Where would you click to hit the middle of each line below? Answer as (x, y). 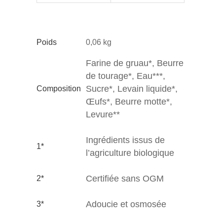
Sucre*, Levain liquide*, (132, 89)
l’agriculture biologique (130, 153)
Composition (59, 88)
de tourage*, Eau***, (126, 76)
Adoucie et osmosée (126, 204)
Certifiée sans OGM (125, 178)
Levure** (103, 114)
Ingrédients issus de (125, 140)
